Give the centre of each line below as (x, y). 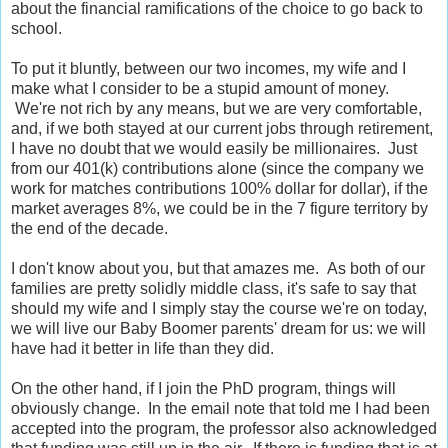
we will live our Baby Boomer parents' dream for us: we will (218, 329)
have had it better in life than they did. (142, 349)
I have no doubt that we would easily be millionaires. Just (214, 149)
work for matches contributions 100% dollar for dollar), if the (219, 189)
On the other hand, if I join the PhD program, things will (203, 389)
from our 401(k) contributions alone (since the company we (217, 169)
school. (36, 29)
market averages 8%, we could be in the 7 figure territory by (219, 209)
